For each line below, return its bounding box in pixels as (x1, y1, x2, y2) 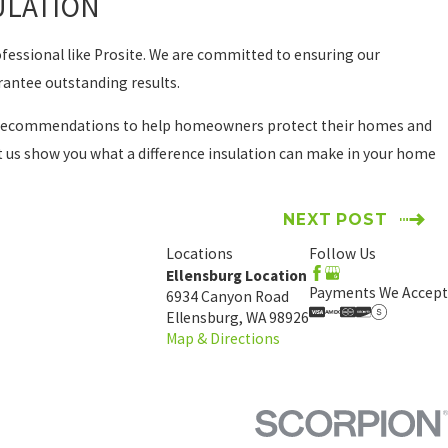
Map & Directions (166, 329, 280, 349)
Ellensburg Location (166, 266, 307, 286)
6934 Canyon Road (166, 287, 289, 307)
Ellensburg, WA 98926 (166, 308, 309, 328)
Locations (166, 244, 233, 264)
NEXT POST (283, 210, 388, 230)
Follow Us (309, 244, 376, 264)
